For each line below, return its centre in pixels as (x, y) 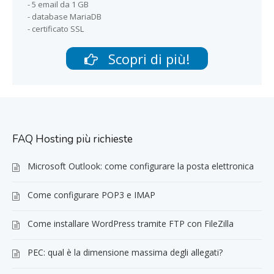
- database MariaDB (65, 17)
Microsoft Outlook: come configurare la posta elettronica (141, 166)
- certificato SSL (56, 29)
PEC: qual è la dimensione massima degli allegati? (125, 252)
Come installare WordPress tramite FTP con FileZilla (131, 224)
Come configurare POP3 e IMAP (91, 195)
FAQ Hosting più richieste (72, 139)
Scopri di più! (147, 58)
